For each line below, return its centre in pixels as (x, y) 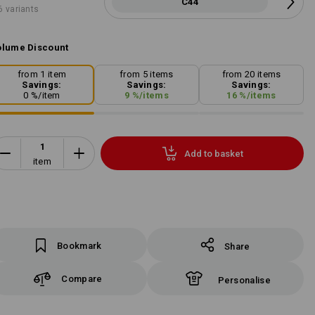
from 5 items (147, 75)
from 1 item (42, 75)
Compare (82, 278)
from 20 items (251, 75)
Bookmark (79, 246)
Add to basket (213, 153)
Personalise (244, 280)
